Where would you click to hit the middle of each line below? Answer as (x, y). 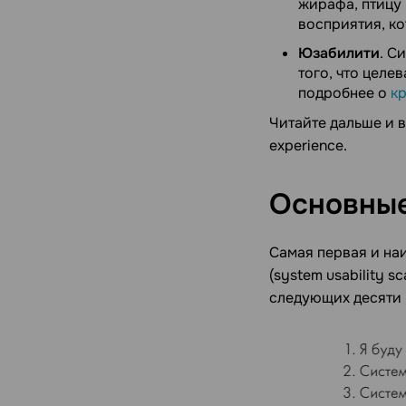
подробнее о (344, 92)
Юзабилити (339, 53)
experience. (308, 146)
